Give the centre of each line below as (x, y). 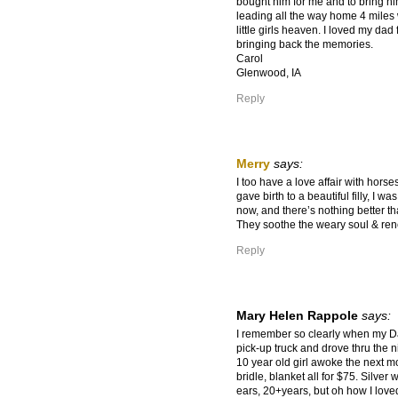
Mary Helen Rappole (297, 316)
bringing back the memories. (305, 45)
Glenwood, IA (269, 73)
